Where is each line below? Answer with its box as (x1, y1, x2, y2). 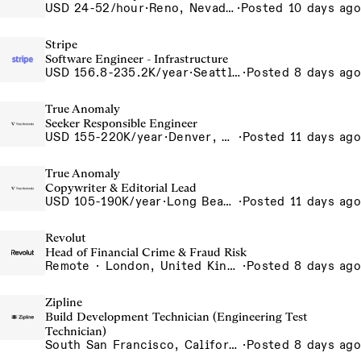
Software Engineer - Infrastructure (45, 52, 228, 66)
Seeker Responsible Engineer (45, 116, 197, 131)
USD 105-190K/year (45, 194, 162, 209)
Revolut (45, 230, 86, 245)
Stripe (45, 37, 77, 52)
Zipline (45, 295, 82, 309)
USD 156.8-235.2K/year (45, 65, 189, 80)
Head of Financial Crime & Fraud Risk (45, 245, 247, 259)
